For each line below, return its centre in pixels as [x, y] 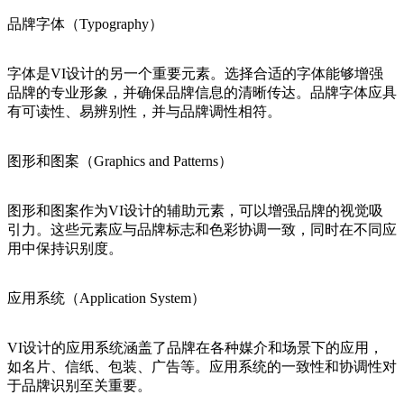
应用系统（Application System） [106, 298]
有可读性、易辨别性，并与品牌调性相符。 [144, 112]
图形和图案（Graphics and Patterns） [120, 161]
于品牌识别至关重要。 [79, 386]
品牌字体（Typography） [85, 24]
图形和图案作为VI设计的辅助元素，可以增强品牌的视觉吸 [195, 211]
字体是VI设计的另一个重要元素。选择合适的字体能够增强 [195, 74]
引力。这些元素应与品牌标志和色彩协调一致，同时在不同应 [202, 230]
